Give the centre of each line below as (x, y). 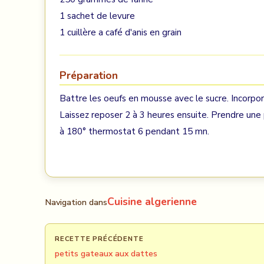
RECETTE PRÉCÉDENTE (99, 239)
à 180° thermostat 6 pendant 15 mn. (134, 131)
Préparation (89, 75)
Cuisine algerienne (152, 202)
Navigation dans (76, 202)
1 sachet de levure (97, 16)
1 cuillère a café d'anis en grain (121, 32)
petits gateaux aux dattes (106, 254)
